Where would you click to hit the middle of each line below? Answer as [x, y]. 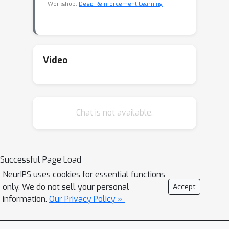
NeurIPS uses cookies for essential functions [84, 175]
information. [26, 199]
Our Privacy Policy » [87, 199]
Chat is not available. [114, 113]
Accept [184, 187]
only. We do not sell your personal [66, 187]
